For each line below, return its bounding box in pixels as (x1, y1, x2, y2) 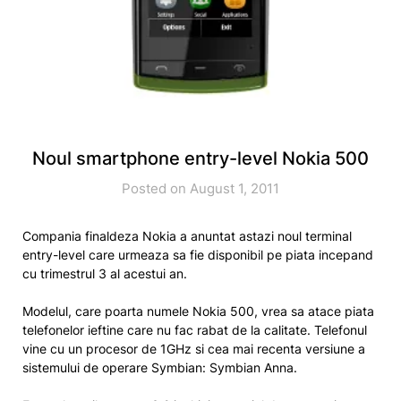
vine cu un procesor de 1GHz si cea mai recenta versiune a (22, 341, 365, 356)
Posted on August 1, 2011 (122, 180, 279, 197)
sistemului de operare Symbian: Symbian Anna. (22, 360, 297, 375)
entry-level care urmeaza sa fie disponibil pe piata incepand (22, 247, 373, 262)
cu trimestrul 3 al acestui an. (22, 266, 187, 281)
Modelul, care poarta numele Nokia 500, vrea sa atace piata (22, 303, 374, 319)
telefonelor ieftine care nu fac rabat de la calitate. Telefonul (22, 322, 367, 337)
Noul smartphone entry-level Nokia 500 (32, 148, 369, 169)
